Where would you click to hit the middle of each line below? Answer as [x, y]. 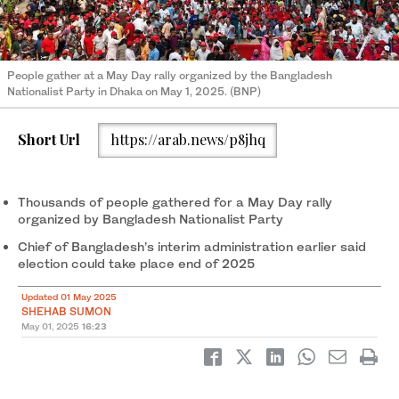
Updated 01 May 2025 [69, 297]
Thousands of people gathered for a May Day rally [175, 202]
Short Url [49, 140]
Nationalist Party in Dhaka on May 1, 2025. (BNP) [134, 91]
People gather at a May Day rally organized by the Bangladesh [170, 75]
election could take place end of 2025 [136, 264]
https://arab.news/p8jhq [187, 140]
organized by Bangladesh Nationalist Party [151, 219]
